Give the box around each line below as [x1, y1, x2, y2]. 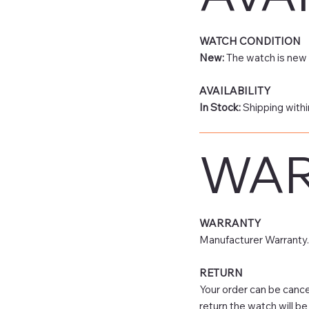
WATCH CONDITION [199, 34, 301, 48]
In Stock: [199, 100, 243, 114]
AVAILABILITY [199, 83, 270, 97]
